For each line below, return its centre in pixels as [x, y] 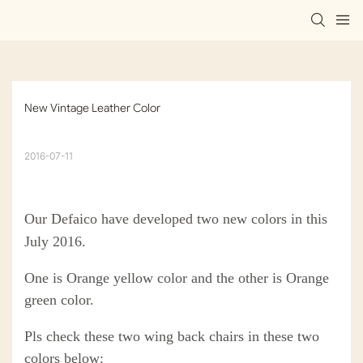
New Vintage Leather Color [92, 108]
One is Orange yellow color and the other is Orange [177, 278]
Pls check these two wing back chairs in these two [172, 337]
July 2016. [55, 242]
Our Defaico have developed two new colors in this [176, 219]
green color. [59, 300]
